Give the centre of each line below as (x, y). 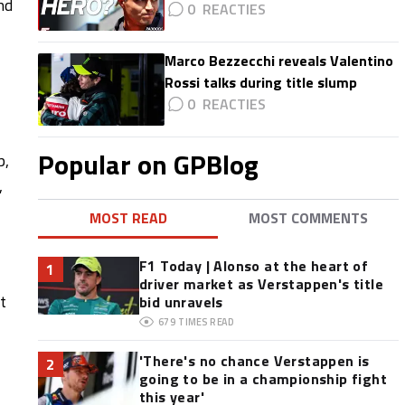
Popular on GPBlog (148, 165)
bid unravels (181, 302)
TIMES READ (207, 322)
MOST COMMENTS (309, 218)
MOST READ (128, 218)
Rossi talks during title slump (260, 82)
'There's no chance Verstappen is (254, 361)
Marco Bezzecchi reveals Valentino (278, 61)
